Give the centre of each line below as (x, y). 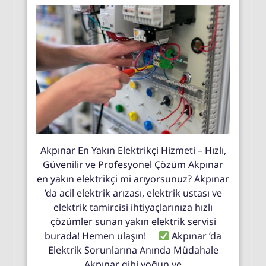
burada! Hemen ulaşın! (102, 236)
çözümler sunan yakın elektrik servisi (133, 222)
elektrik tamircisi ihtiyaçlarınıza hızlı (133, 208)
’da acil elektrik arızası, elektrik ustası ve (133, 193)
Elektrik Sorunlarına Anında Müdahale (133, 250)
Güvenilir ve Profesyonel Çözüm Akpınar (133, 165)
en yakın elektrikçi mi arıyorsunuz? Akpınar (133, 179)
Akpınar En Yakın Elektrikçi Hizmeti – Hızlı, (133, 151)
